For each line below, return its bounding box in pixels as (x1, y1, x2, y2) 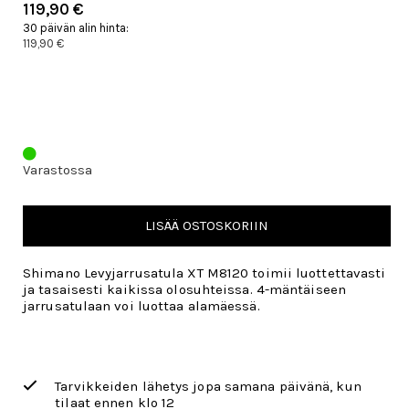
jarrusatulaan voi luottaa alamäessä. (23, 298, 260, 314)
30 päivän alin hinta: (23, 21, 129, 35)
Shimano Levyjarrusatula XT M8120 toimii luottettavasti (23, 265, 386, 281)
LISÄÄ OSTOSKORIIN (145, 217, 268, 234)
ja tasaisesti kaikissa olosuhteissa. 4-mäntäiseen (23, 281, 346, 298)
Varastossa (23, 162, 92, 178)
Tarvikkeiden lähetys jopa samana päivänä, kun (55, 378, 362, 394)
